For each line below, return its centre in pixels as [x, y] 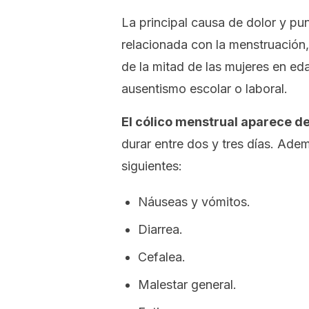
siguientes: [152, 166]
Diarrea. [160, 229]
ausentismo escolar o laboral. [205, 89]
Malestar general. [187, 285]
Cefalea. [162, 257]
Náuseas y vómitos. [194, 202]
